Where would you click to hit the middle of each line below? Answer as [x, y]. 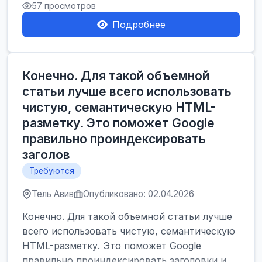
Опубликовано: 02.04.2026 [139, 194]
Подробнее [139, 25]
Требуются [52, 171]
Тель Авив [53, 194]
